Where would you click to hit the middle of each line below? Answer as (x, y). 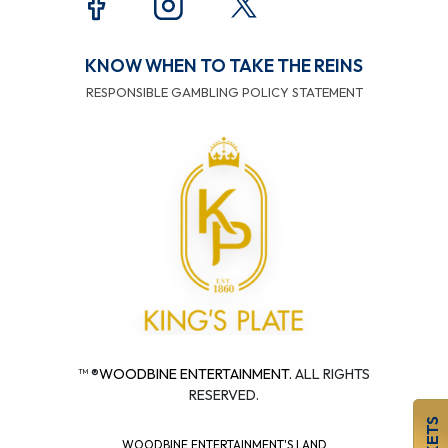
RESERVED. (224, 394)
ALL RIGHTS (331, 373)
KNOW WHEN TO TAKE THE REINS (224, 65)
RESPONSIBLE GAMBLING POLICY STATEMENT (224, 91)
